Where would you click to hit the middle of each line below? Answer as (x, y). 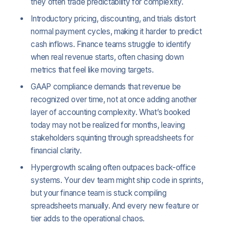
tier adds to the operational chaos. (88, 218)
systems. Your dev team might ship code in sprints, (117, 180)
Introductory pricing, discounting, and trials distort (113, 18)
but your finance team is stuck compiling (99, 193)
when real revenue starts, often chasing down (107, 57)
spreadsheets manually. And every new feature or (115, 205)
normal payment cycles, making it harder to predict (116, 31)
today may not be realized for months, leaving (108, 125)
